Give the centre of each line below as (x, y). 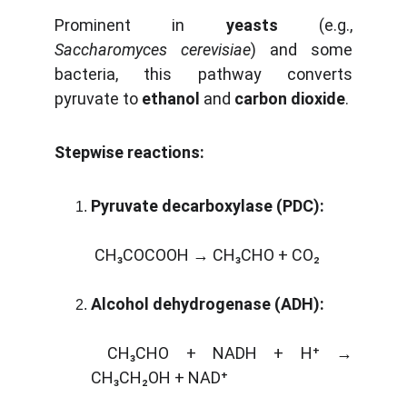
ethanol (171, 99)
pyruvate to (98, 99)
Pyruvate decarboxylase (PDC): (208, 206)
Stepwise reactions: (129, 152)
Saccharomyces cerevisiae (153, 50)
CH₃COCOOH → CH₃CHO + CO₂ (205, 255)
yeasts (252, 25)
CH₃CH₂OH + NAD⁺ (159, 377)
